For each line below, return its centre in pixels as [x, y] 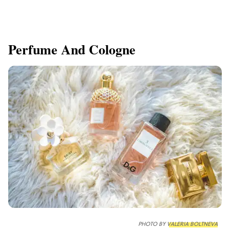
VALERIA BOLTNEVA [192, 225]
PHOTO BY [152, 225]
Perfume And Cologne [72, 50]
